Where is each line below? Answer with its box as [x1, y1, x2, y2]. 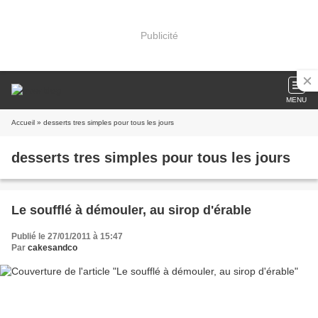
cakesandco [28, 243, 77, 253]
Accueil [11, 119, 35, 126]
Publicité [140, 29, 178, 41]
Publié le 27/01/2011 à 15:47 [11, 231, 123, 241]
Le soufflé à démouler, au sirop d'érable [11, 203, 251, 217]
